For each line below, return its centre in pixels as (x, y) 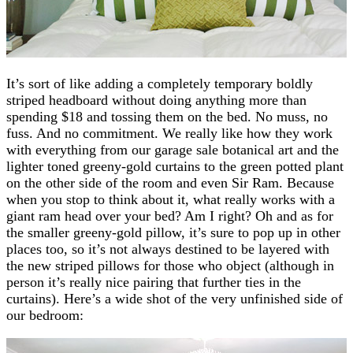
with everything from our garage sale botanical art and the (173, 149)
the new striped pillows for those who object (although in (170, 265)
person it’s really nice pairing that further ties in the (154, 282)
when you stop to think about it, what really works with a (171, 199)
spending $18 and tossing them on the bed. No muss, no (167, 116)
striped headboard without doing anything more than (156, 100)
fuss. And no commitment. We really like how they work (169, 133)
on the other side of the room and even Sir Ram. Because (170, 182)
